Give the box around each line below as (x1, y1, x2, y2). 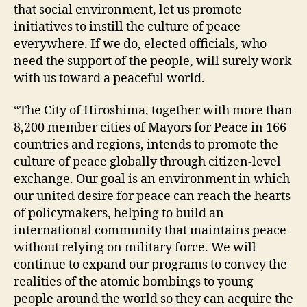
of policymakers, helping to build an (14, 206, 224, 222)
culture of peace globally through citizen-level (14, 154, 281, 171)
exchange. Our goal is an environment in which (14, 171, 290, 188)
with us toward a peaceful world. (14, 70, 205, 86)
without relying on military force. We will (14, 240, 256, 256)
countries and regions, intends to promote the (14, 137, 278, 153)
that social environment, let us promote (14, 1, 242, 18)
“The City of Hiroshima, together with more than (14, 103, 293, 119)
